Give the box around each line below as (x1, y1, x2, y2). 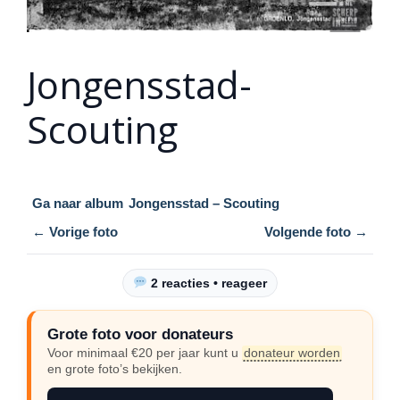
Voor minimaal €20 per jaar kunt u (47, 346, 242, 361)
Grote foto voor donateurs (47, 326, 233, 344)
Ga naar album (32, 196, 123, 212)
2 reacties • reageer (146, 276, 267, 291)
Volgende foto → (264, 224, 368, 240)
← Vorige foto (32, 224, 118, 240)
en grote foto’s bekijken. (47, 362, 182, 377)
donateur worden (244, 346, 340, 361)
